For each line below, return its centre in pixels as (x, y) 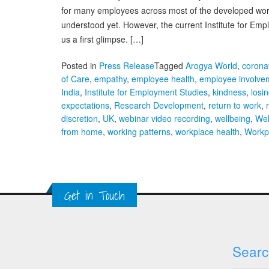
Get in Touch (95, 196)
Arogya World (211, 66)
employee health (163, 79)
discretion (80, 119)
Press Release (127, 66)
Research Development (159, 105)
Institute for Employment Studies (146, 92)
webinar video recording (165, 119)
